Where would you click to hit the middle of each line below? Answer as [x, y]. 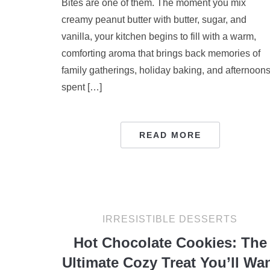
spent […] [82, 87]
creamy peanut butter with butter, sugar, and [154, 20]
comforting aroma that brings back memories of [161, 53]
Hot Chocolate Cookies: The [170, 243]
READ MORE [170, 135]
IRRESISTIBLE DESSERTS [170, 219]
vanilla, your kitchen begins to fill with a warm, [159, 36]
